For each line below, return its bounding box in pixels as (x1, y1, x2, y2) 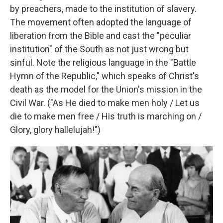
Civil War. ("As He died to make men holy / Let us (10, 98, 200, 108)
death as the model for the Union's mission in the (10, 84, 202, 95)
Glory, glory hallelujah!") (10, 124, 101, 135)
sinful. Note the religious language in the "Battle (10, 57, 196, 68)
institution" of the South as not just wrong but (10, 44, 189, 54)
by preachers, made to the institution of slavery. (10, 3, 197, 14)
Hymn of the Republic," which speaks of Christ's (10, 71, 199, 81)
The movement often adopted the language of (10, 17, 192, 27)
